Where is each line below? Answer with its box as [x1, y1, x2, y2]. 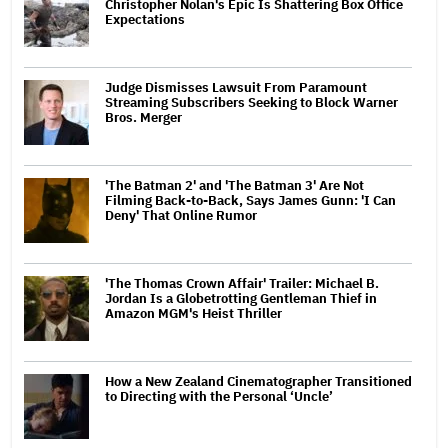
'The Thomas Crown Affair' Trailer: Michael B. [105, 274, 379, 292]
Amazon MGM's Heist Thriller [105, 304, 282, 322]
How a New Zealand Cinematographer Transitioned [105, 372, 412, 390]
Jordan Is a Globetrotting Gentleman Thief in [105, 289, 377, 307]
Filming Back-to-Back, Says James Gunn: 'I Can [105, 191, 396, 209]
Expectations [105, 10, 185, 28]
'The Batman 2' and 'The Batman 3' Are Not [105, 176, 364, 194]
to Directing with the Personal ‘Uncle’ [105, 387, 333, 405]
